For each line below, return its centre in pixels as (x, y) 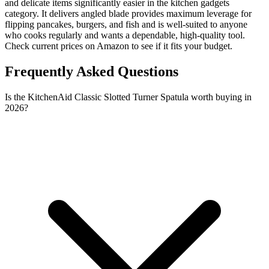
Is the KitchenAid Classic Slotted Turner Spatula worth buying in (128, 97)
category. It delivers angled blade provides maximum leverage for (128, 13)
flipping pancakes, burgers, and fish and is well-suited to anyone (126, 24)
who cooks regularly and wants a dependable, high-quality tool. (125, 35)
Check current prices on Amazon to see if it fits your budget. (119, 46)
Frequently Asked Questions (92, 71)
